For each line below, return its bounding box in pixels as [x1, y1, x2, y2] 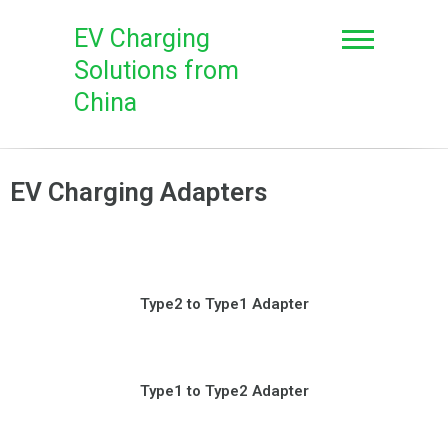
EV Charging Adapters [10, 177, 267, 207]
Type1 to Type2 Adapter [139, 382, 309, 400]
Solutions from [74, 56, 239, 85]
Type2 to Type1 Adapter [139, 295, 309, 313]
